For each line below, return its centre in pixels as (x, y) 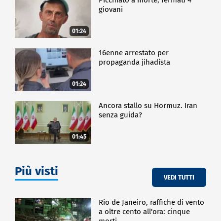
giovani (111, 9)
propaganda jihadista (135, 62)
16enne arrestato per (134, 53)
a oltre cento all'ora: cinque (145, 212)
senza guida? (121, 115)
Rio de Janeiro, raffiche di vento (152, 203)
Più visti (37, 171)
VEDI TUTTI (179, 177)
